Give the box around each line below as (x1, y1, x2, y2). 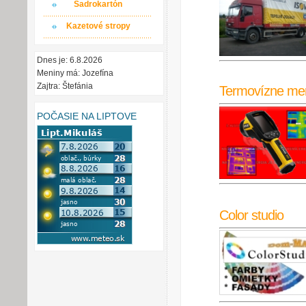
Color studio (219, 207, 283, 223)
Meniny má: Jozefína (37, 68, 113, 78)
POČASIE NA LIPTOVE (37, 110, 137, 122)
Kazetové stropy (66, 21, 130, 31)
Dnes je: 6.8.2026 (37, 55, 102, 65)
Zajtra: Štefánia (37, 81, 93, 91)
